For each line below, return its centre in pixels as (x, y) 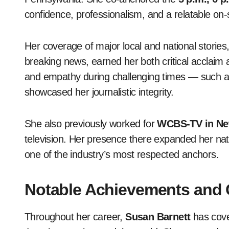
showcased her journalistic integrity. (99, 92)
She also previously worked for (91, 124)
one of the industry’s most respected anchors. (122, 154)
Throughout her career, (75, 217)
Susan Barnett (158, 217)
